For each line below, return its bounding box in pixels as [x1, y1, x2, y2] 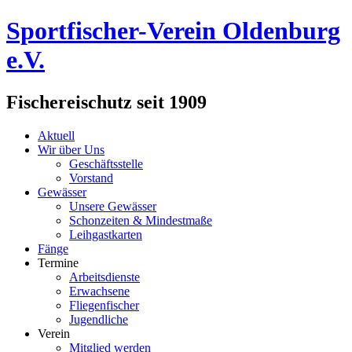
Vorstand [69, 170, 113, 185]
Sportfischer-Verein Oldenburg [6, 16, 340, 46]
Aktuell [38, 128, 75, 142]
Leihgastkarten [69, 227, 142, 241]
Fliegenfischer [69, 298, 139, 312]
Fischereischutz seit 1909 [6, 91, 207, 112]
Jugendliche [69, 312, 128, 326]
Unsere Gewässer [69, 199, 156, 213]
